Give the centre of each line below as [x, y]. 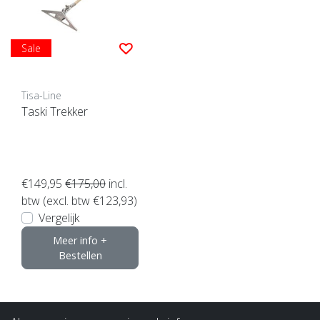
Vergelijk [59, 217]
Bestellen [80, 255]
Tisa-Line [41, 95]
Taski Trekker [55, 111]
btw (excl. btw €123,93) [79, 200]
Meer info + [80, 240]
